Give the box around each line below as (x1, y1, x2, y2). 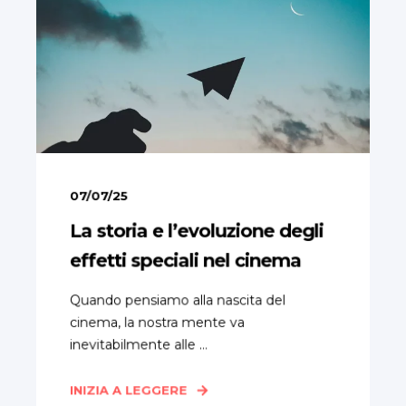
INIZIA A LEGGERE (69, 382, 188, 398)
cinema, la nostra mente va (69, 314, 245, 331)
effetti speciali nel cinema (69, 249, 302, 272)
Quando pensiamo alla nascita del (69, 292, 285, 309)
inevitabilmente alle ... (69, 336, 208, 353)
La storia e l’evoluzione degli (69, 219, 324, 242)
